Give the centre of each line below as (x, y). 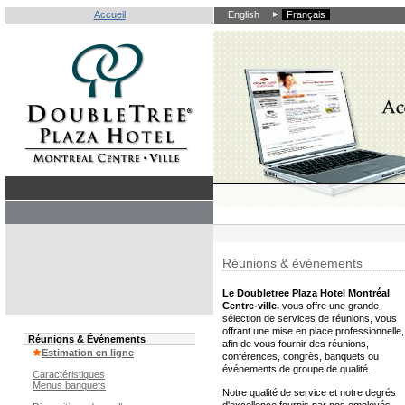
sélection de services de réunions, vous (310, 318)
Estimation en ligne (88, 353)
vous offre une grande (329, 306)
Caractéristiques (69, 374)
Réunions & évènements (292, 263)
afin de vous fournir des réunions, (296, 344)
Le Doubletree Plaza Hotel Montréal (306, 293)
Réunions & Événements (87, 339)
